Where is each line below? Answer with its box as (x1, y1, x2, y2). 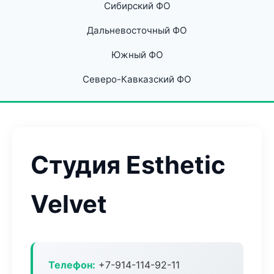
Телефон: (48, 259, 95, 271)
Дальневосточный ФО (87, 24, 187, 36)
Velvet (31, 189, 107, 219)
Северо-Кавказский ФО (83, 73, 191, 85)
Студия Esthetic (31, 150, 226, 180)
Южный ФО (111, 49, 163, 61)
